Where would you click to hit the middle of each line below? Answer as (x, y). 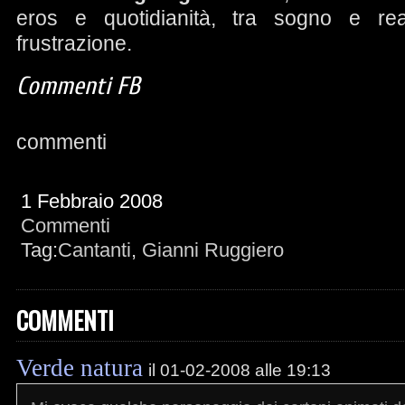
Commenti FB (78, 86)
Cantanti (94, 250)
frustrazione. (74, 43)
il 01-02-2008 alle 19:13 (240, 370)
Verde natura (80, 368)
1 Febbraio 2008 (92, 201)
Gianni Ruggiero (213, 250)
